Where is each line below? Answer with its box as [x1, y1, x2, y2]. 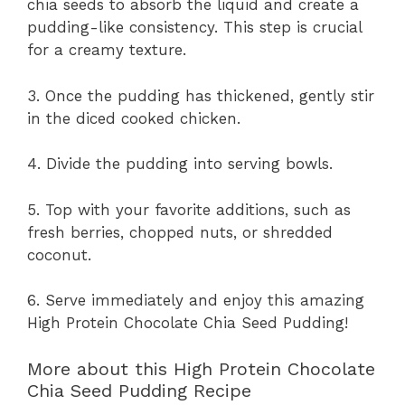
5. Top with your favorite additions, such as [27, 200, 351, 219]
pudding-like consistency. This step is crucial [27, 18, 362, 37]
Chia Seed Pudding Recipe [27, 379, 251, 401]
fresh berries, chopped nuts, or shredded [27, 222, 333, 241]
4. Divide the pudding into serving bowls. [27, 155, 333, 174]
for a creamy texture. [27, 41, 186, 60]
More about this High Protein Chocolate [27, 357, 375, 380]
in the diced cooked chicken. [27, 108, 240, 127]
